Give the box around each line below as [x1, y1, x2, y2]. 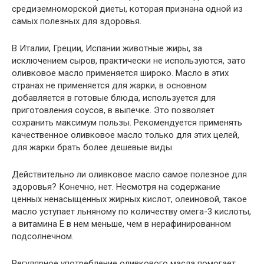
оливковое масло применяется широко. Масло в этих [12, 67, 229, 78]
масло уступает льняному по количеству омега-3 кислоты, [12, 206, 251, 217]
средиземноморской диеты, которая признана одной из [12, 3, 243, 14]
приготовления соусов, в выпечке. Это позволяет [12, 104, 214, 115]
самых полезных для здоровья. [12, 15, 141, 27]
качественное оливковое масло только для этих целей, [12, 129, 239, 140]
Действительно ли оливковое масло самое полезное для [12, 169, 247, 180]
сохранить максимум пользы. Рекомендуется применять [12, 117, 242, 128]
